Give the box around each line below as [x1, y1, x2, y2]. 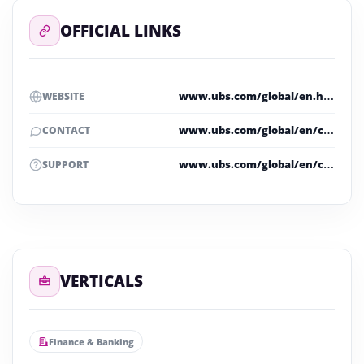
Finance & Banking [49, 335, 134, 348]
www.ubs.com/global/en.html [323, 89, 334, 104]
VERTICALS [60, 271, 143, 292]
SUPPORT [42, 158, 89, 172]
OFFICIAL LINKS [60, 20, 181, 41]
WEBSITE [42, 89, 84, 104]
